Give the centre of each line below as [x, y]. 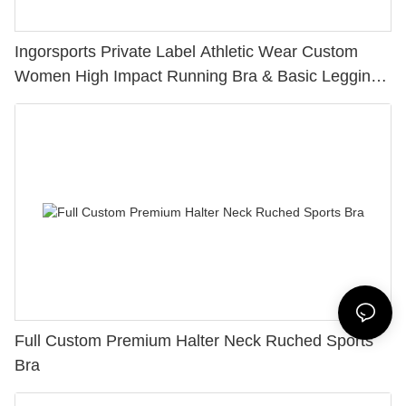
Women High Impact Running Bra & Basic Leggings [201, 77]
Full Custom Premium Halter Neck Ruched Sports [194, 340]
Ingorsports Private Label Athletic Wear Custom [186, 52]
